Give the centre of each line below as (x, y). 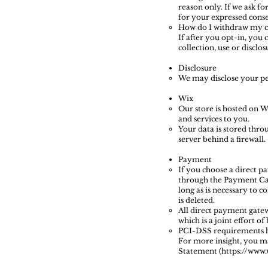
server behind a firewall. (222, 139)
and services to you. (214, 119)
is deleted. (197, 200)
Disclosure (197, 68)
